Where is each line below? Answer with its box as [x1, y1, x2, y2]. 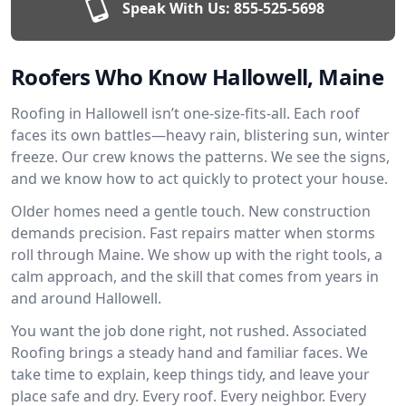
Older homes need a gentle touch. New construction [11, 201, 371, 221]
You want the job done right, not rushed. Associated [11, 321, 367, 341]
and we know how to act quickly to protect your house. [11, 169, 388, 188]
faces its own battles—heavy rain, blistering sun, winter [11, 125, 390, 145]
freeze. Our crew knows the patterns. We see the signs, [11, 147, 390, 167]
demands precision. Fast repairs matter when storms [11, 223, 375, 243]
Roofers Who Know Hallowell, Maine [11, 62, 384, 92]
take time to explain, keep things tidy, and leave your [11, 364, 370, 384]
